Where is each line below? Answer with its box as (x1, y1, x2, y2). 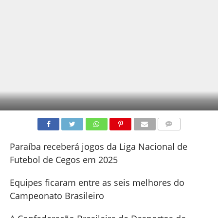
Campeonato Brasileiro (9, 190, 104, 201)
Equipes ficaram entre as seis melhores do (9, 177, 184, 188)
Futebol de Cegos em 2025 (9, 154, 118, 165)
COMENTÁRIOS (160, 133, 197, 138)
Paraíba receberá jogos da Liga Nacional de (9, 141, 187, 152)
